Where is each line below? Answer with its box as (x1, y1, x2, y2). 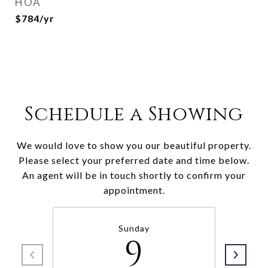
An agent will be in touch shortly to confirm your (22, 169, 246, 181)
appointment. (103, 184, 165, 196)
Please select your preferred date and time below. (19, 154, 249, 166)
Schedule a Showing (25, 102, 243, 127)
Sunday (118, 223, 150, 233)
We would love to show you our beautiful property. (17, 139, 251, 151)
